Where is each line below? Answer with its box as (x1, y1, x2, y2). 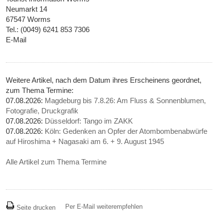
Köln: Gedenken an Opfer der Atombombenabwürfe (45, 127, 208, 136)
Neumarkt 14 (6, 5, 48, 14)
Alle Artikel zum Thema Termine (6, 158, 107, 166)
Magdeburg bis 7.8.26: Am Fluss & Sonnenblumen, (45, 96, 206, 105)
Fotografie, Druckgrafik (6, 107, 79, 115)
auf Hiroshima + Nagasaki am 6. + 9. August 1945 (6, 137, 164, 146)
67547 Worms (6, 15, 51, 24)
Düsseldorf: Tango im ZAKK (45, 117, 133, 126)
